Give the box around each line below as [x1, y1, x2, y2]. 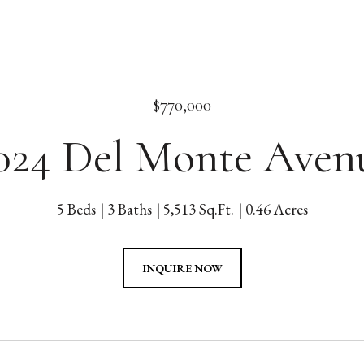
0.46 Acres [245, 199, 308, 219]
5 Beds [56, 199, 96, 219]
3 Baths [106, 199, 152, 219]
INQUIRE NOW [141, 261, 223, 275]
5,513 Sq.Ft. [162, 199, 234, 219]
